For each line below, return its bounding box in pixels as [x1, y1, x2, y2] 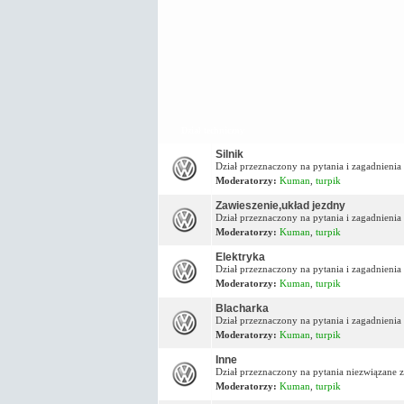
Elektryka [215, 250, 265, 263]
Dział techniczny [180, 124, 244, 135]
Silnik [215, 147, 243, 161]
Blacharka [215, 301, 269, 315]
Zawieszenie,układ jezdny [215, 198, 345, 212]
